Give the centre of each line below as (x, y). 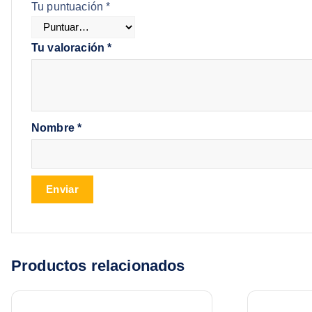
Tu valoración (70, 47)
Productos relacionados (98, 265)
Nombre (55, 127)
